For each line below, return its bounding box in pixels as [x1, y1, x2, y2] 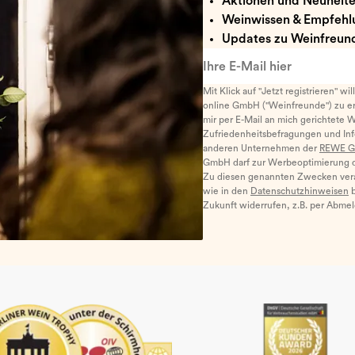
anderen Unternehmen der [203, 143, 319, 153]
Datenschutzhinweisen [250, 186, 349, 196]
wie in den [203, 186, 250, 196]
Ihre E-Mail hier [202, 51, 291, 63]
